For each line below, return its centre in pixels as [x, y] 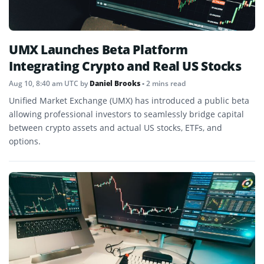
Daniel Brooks [115, 84]
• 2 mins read [164, 84]
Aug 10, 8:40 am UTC [44, 84]
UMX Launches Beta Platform [98, 50]
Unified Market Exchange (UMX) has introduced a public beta [129, 101]
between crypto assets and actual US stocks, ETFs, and [115, 128]
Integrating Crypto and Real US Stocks [125, 66]
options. [25, 141]
